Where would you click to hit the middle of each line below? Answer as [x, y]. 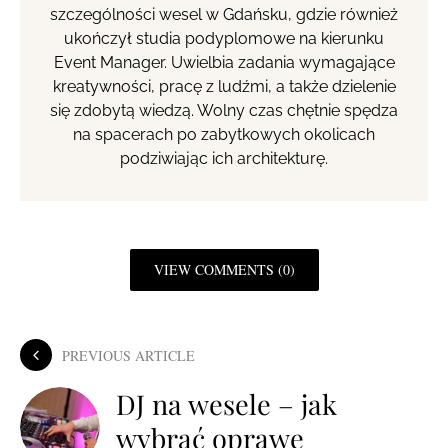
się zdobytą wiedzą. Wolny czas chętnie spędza [224, 111]
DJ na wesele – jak [226, 404]
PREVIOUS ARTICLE [128, 355]
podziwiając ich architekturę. [224, 159]
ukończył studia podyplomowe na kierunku [224, 39]
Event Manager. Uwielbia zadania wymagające [224, 63]
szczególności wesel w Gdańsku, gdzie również [224, 15]
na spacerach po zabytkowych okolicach [224, 135]
